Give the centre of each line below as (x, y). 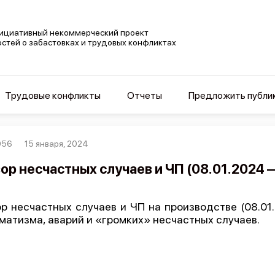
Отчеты (144, 95)
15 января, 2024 (57, 144)
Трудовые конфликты (52, 95)
